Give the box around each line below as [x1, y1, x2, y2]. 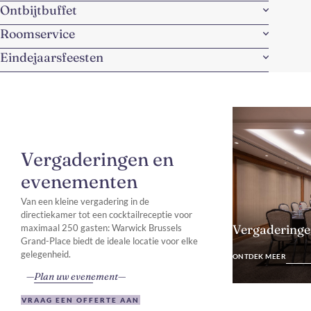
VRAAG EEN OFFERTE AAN [22, 295, 140, 304]
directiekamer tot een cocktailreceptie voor [21, 208, 192, 220]
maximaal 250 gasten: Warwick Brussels [21, 221, 182, 233]
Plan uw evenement [34, 269, 118, 283]
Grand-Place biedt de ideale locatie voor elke [21, 235, 198, 246]
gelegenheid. [21, 248, 71, 260]
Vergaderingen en [21, 147, 174, 171]
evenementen [21, 169, 137, 193]
